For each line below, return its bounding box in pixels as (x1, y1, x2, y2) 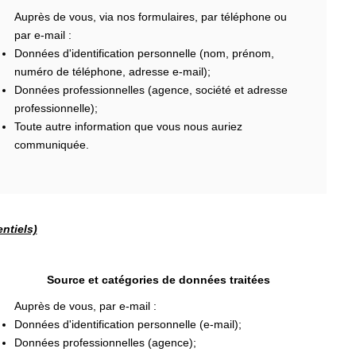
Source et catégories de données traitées (46, 273, 270, 286)
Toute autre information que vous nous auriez (14, 119, 242, 133)
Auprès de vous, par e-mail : (14, 300, 157, 312)
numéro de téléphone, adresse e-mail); (14, 64, 211, 78)
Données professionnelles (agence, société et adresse (14, 83, 288, 96)
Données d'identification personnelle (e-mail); (14, 318, 242, 331)
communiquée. (14, 137, 89, 151)
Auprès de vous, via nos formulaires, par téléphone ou (14, 10, 287, 23)
